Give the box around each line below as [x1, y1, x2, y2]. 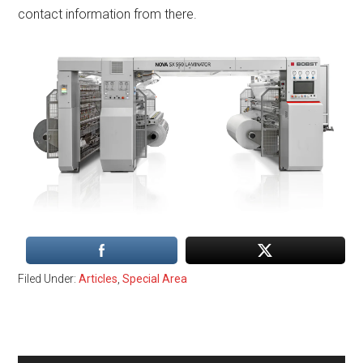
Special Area [122, 271, 188, 285]
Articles [79, 271, 118, 285]
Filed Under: [18, 271, 79, 285]
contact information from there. [18, 6, 198, 23]
